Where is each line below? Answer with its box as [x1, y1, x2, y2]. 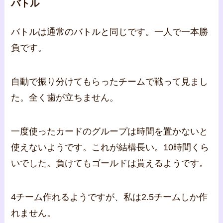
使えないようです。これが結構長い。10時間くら [11, 142, 210, 153]
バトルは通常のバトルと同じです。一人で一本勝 [11, 27, 209, 37]
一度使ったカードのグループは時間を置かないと [11, 126, 209, 137]
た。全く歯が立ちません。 [11, 93, 119, 103]
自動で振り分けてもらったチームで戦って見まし [11, 77, 209, 87]
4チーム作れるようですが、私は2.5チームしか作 [11, 192, 208, 202]
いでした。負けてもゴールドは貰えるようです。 [11, 158, 209, 169]
